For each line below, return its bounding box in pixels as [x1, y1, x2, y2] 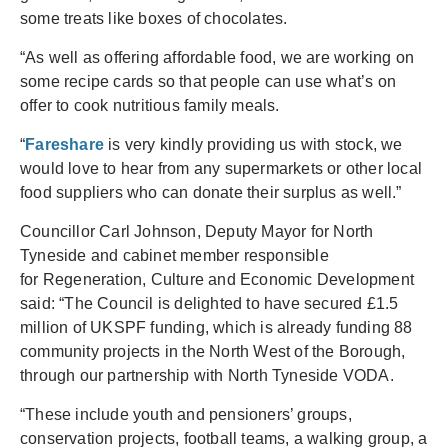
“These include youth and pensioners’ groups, [20, 406, 352, 423]
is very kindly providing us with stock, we [104, 136, 403, 153]
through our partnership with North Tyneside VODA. [20, 367, 394, 384]
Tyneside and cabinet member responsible [20, 247, 329, 264]
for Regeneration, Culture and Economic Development [20, 271, 415, 288]
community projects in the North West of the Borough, [20, 343, 406, 360]
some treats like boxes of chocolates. [20, 10, 288, 27]
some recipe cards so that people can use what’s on [20, 73, 397, 90]
